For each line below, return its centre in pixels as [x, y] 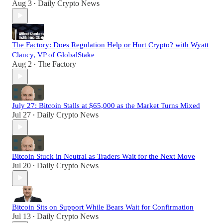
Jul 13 [21, 216]
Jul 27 [21, 114]
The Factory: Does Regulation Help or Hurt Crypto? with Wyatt [110, 45]
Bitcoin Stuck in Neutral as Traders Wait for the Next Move [104, 156]
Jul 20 [21, 165]
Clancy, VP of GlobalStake [53, 55]
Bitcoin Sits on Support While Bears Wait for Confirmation [103, 207]
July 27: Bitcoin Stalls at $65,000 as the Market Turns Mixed [106, 105]
